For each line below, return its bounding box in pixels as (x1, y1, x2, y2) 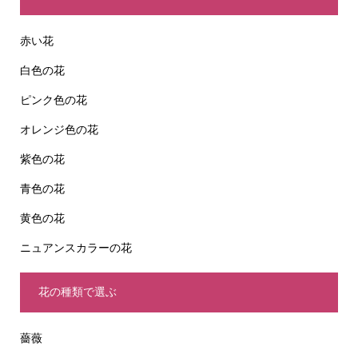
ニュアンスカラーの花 (19, 241, 132, 254)
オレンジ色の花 (19, 122, 98, 136)
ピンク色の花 (19, 93, 87, 106)
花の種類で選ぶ (38, 286, 117, 299)
